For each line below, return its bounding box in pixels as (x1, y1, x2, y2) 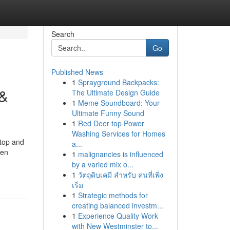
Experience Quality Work (78, 210, 158, 221)
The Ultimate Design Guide (71, 87, 160, 98)
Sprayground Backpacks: (78, 77, 159, 87)
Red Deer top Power (78, 118, 144, 128)
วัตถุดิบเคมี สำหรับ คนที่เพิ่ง (78, 169, 163, 180)
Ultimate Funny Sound (71, 108, 144, 118)
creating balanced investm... (71, 200, 163, 210)
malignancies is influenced (78, 149, 163, 159)
